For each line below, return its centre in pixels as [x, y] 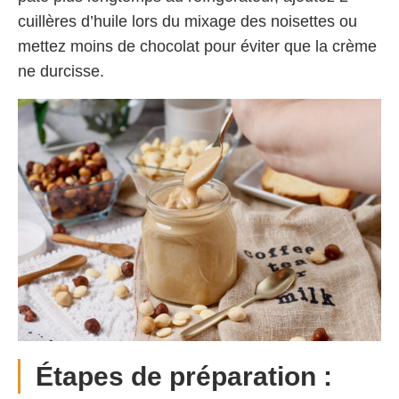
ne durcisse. [61, 72]
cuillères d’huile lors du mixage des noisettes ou [187, 22]
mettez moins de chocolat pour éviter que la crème [197, 47]
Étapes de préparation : [184, 377]
